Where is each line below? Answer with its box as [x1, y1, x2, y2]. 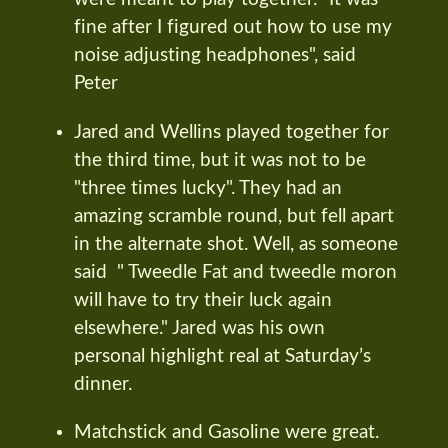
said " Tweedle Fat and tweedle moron [74, 262, 397, 282]
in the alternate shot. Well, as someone [74, 234, 398, 254]
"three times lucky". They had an [74, 178, 342, 198]
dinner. [74, 374, 132, 394]
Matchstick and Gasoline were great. [74, 423, 379, 443]
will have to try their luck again [74, 290, 332, 310]
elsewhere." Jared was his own [74, 318, 325, 338]
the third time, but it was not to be [74, 150, 366, 170]
